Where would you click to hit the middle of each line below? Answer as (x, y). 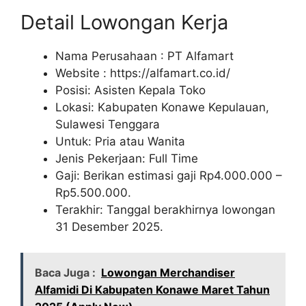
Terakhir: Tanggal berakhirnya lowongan (165, 209)
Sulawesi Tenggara (108, 124)
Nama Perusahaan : (111, 56)
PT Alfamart (200, 56)
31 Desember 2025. (109, 226)
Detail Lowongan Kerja (124, 22)
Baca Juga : (65, 273)
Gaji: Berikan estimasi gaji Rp (135, 175)
